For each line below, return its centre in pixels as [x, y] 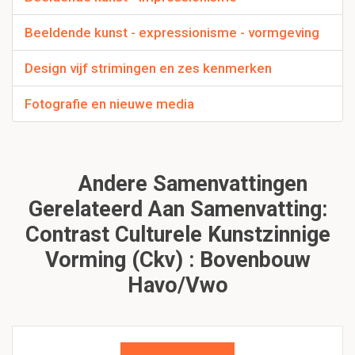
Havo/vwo [177, 286]
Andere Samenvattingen [190, 184]
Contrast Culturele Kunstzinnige [177, 235]
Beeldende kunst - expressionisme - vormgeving [172, 33]
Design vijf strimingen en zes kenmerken [148, 69]
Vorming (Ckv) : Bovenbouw [177, 260]
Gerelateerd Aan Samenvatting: [177, 210]
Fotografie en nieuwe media [109, 104]
